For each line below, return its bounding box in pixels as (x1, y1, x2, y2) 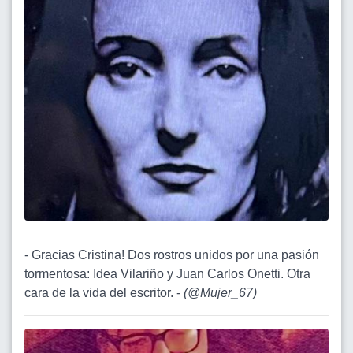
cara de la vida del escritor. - (24, 286, 184, 300)
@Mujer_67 (188, 286, 253, 300)
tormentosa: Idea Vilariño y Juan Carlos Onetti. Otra (24, 267, 310, 281)
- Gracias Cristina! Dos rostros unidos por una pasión (24, 248, 319, 262)
